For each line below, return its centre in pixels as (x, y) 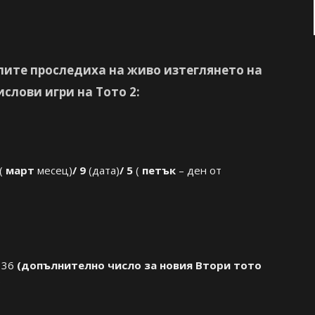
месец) (55, 170)
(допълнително (61, 265)
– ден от (200, 170)
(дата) (104, 170)
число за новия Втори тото (183, 265)
